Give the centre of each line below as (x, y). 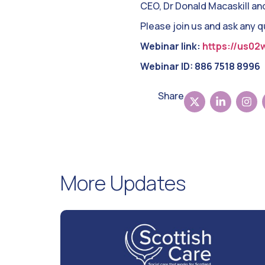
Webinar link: (171, 46)
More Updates (123, 183)
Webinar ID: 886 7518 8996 (200, 67)
